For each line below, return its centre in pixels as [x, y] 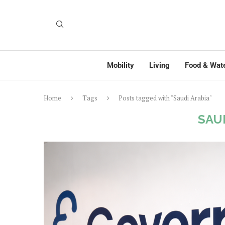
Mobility [121, 65]
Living [159, 65]
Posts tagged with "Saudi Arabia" [165, 98]
